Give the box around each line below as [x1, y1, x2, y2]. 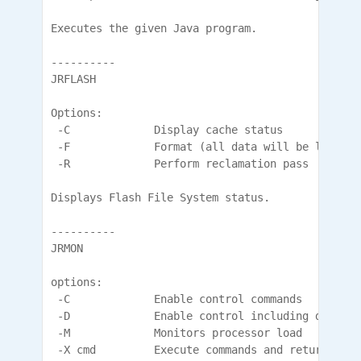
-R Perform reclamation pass [51, 157, 309, 170]
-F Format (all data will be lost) [51, 140, 347, 153]
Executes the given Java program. [51, 22, 257, 35]
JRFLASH [51, 73, 96, 85]
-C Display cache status [51, 123, 283, 136]
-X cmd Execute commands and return [51, 343, 328, 356]
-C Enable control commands [51, 293, 302, 305]
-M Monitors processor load [51, 326, 302, 339]
